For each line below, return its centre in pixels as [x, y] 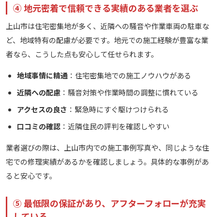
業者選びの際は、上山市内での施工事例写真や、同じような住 [108, 148]
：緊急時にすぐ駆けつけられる [118, 109]
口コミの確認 [39, 126]
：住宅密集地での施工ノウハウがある [129, 76]
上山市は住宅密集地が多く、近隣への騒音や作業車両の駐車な [108, 26]
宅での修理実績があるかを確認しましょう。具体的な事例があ [107, 162]
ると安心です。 [31, 176]
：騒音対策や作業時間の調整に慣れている [129, 93]
